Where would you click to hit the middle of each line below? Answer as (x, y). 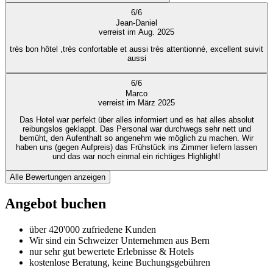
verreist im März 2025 (136, 102)
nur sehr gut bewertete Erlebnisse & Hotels (112, 252)
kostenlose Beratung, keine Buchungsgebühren (120, 263)
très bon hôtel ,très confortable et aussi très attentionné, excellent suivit (136, 49)
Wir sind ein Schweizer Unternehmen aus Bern (119, 241)
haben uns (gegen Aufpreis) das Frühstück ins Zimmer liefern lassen (136, 147)
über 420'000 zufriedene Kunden (93, 230)
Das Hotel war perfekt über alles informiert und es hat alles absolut (136, 120)
